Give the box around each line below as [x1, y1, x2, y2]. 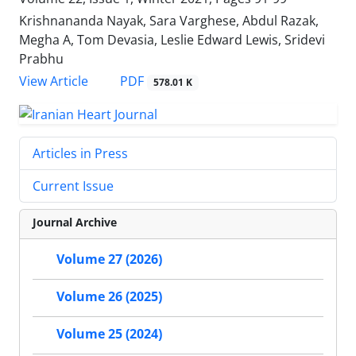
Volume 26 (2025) [56, 288, 162, 306]
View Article [19, 72, 88, 91]
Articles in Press [33, 145, 128, 162]
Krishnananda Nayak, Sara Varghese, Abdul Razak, [19, 12, 319, 30]
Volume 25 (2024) [56, 325, 162, 343]
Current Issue [33, 177, 114, 195]
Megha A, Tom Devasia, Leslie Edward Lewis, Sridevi [19, 31, 325, 49]
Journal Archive [33, 215, 117, 230]
